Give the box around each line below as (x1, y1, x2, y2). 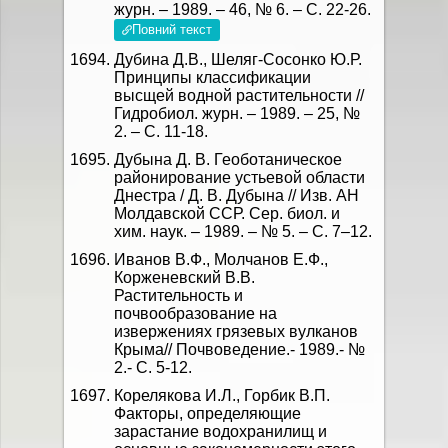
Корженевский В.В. (114, 269, 255, 286)
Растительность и (114, 287, 243, 304)
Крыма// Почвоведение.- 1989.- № (114, 341, 365, 358)
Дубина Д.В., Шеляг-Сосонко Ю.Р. (114, 51, 362, 68)
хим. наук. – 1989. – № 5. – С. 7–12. (114, 223, 372, 240)
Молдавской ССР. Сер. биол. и (114, 205, 340, 222)
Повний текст (132, 22, 212, 37)
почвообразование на (114, 305, 277, 322)
